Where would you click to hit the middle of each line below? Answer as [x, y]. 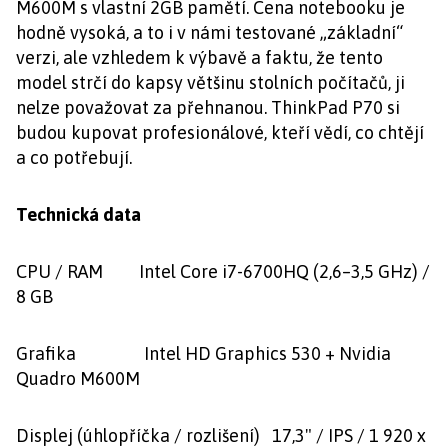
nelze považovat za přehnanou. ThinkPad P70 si [208, 107]
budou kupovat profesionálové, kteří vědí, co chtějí [220, 132]
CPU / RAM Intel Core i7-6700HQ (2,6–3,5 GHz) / [223, 271]
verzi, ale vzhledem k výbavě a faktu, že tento [199, 57]
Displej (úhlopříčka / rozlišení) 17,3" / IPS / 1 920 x [221, 435]
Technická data [78, 214]
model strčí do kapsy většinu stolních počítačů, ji [210, 82]
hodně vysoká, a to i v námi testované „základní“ [209, 32]
